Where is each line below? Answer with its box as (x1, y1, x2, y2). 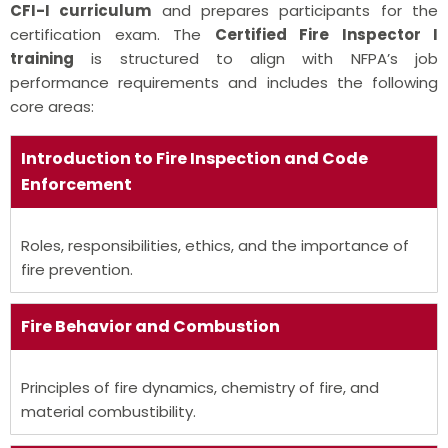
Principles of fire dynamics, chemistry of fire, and (21, 376, 379, 398)
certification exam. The (10, 23, 215, 45)
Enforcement (21, 172, 132, 196)
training (10, 47, 74, 69)
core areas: (10, 95, 94, 117)
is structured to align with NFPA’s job (74, 47, 438, 69)
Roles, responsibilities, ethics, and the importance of (21, 234, 409, 256)
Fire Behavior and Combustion (21, 314, 280, 338)
